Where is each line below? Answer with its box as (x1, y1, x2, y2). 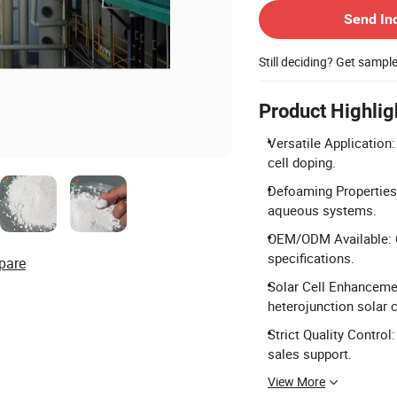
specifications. (268, 248, 354, 267)
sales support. (268, 344, 352, 362)
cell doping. (268, 152, 336, 171)
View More (268, 372, 325, 390)
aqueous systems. (268, 200, 377, 219)
